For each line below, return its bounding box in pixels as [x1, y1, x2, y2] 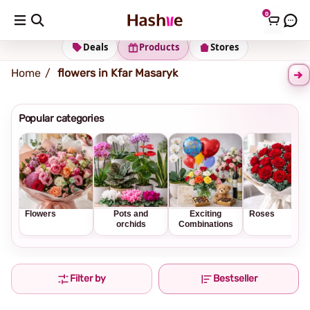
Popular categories [19, 112, 104, 125]
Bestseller [212, 273, 257, 284]
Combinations [178, 219, 233, 229]
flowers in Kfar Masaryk [57, 66, 178, 80]
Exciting [190, 209, 221, 219]
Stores [210, 41, 239, 53]
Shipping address [39, 10, 116, 23]
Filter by [70, 273, 107, 284]
